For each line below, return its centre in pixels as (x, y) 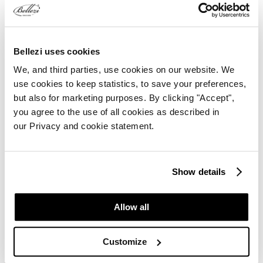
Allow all (131, 207)
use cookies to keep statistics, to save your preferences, (130, 84)
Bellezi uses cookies (57, 51)
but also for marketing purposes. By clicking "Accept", (124, 98)
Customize (125, 241)
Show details (199, 171)
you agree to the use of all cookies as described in (117, 112)
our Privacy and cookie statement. (84, 126)
